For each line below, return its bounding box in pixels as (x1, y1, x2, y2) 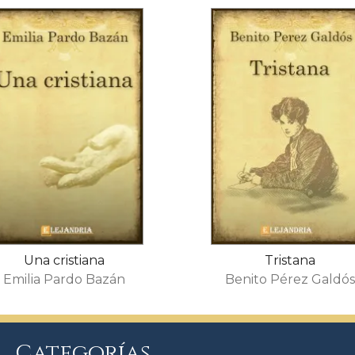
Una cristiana (24, 252, 105, 268)
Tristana (265, 252, 316, 268)
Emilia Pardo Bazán (3, 271, 126, 287)
